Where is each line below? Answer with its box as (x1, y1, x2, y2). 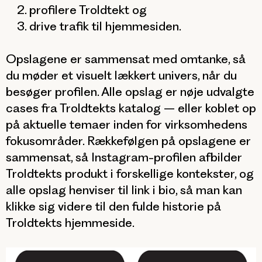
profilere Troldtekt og (29, 2, 147, 17)
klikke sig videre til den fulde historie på (6, 199, 221, 213)
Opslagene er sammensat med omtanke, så (6, 51, 246, 66)
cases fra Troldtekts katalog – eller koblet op (6, 101, 256, 115)
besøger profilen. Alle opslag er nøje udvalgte (6, 84, 254, 99)
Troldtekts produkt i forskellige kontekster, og (6, 166, 254, 181)
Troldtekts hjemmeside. (6, 215, 135, 230)
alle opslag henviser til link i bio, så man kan (6, 182, 242, 197)
